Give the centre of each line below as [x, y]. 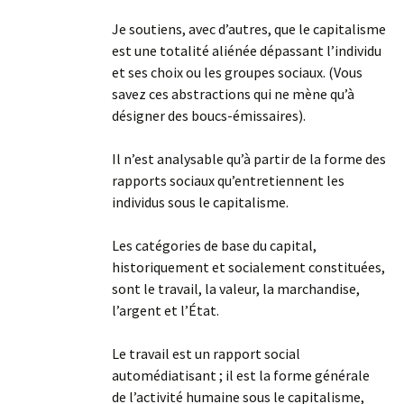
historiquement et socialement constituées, [248, 267]
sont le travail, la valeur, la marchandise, [236, 289]
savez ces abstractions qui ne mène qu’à [233, 94]
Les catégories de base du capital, [214, 245]
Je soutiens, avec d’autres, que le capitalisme [249, 29]
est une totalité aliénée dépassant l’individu [247, 50]
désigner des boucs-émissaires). [209, 115]
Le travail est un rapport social [206, 353]
